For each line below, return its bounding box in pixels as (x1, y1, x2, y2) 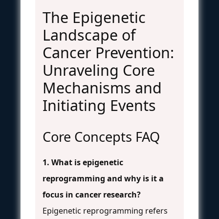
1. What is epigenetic (43, 156, 123, 168)
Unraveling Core (43, 60, 155, 80)
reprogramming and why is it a (43, 173, 164, 184)
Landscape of (43, 24, 135, 45)
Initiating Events (43, 95, 156, 115)
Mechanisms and (43, 77, 162, 98)
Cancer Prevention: (43, 42, 174, 63)
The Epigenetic (43, 7, 146, 27)
